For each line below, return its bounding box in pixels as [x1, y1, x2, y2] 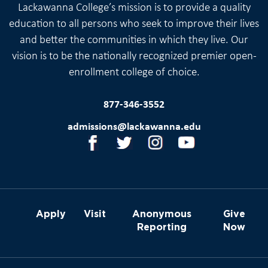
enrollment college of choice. [68, 66, 200, 78]
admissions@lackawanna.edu [67, 121, 201, 133]
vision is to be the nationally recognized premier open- [11, 50, 257, 62]
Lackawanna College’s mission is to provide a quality [17, 2, 251, 14]
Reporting [137, 221, 187, 232]
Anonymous [132, 208, 192, 219]
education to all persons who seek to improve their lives [9, 18, 259, 30]
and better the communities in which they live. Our [20, 34, 248, 46]
